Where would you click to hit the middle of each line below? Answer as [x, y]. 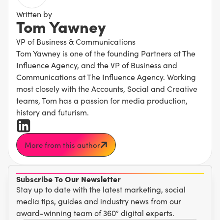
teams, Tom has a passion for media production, [102, 101]
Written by [34, 14]
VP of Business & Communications [76, 42]
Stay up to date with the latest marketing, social [101, 190]
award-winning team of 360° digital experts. [95, 213]
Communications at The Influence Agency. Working [106, 77]
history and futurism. [53, 112]
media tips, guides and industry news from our [99, 201]
